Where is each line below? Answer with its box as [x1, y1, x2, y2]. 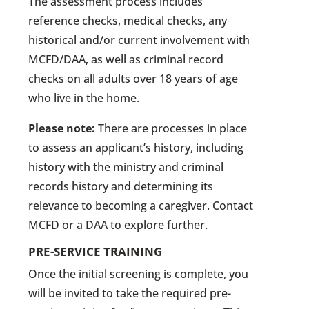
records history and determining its [28, 178, 214, 194]
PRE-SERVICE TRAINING [28, 243, 163, 259]
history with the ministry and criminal [28, 159, 224, 175]
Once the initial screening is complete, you [28, 266, 249, 281]
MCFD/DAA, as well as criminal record [28, 51, 224, 67]
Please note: [28, 120, 96, 136]
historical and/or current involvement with [28, 32, 250, 48]
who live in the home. [28, 90, 140, 106]
